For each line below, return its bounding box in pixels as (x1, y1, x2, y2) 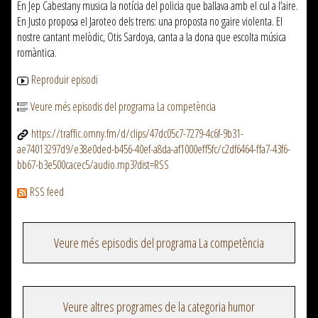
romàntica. (17, 45, 57, 60)
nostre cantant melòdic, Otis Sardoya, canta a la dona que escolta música (17, 29, 286, 45)
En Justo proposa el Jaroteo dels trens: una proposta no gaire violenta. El (17, 13, 283, 29)
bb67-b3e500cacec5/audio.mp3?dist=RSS (17, 157, 169, 172)
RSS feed (30, 184, 64, 199)
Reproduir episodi (31, 72, 98, 87)
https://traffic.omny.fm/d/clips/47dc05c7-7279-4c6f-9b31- (31, 126, 243, 141)
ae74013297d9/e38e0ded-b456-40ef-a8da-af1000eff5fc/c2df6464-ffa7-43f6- (17, 141, 290, 157)
